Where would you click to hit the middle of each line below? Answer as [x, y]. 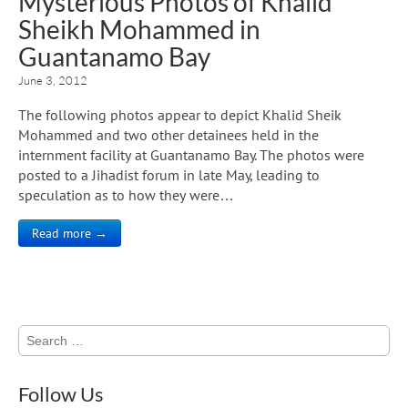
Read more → [70, 233]
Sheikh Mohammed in [139, 29]
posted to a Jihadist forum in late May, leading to [169, 174]
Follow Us [61, 393]
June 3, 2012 [53, 80]
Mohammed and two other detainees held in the [168, 134]
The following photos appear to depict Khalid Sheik [180, 114]
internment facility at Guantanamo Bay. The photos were [191, 154]
